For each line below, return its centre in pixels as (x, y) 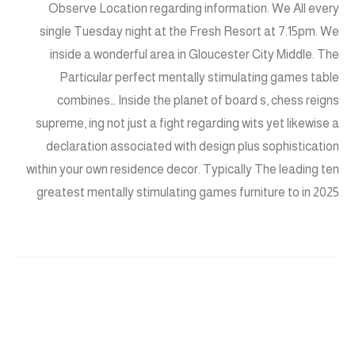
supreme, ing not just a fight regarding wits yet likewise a (187, 124)
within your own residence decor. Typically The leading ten (183, 170)
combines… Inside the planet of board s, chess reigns (198, 101)
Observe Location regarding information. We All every (194, 9)
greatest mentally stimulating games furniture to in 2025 (188, 193)
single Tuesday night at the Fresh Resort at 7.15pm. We (189, 32)
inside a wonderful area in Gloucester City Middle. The (195, 55)
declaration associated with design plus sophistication (193, 147)
